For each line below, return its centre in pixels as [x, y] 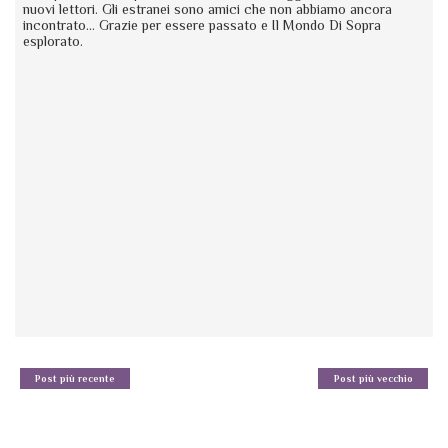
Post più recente [75, 379]
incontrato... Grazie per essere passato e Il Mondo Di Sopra [202, 25]
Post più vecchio [373, 379]
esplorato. [53, 41]
